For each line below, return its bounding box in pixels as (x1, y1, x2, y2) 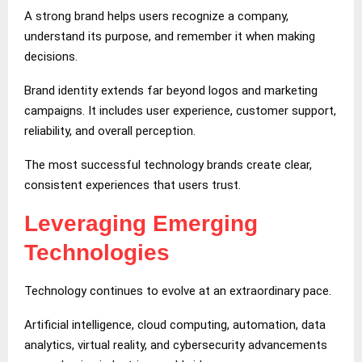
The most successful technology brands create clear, (24, 157, 312, 172)
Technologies (24, 239, 170, 265)
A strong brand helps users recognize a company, (24, 8, 288, 23)
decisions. (24, 48, 78, 64)
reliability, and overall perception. (24, 123, 196, 138)
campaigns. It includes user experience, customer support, (24, 103, 336, 118)
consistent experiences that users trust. (24, 177, 241, 192)
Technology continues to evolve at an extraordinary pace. (24, 283, 331, 298)
